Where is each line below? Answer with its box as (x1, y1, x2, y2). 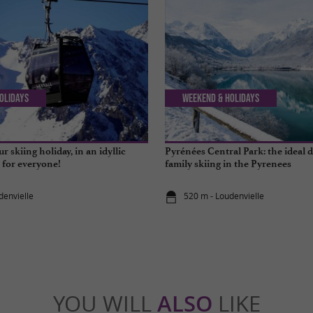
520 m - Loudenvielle (184, 190, 265, 203)
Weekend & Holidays (182, 92, 260, 105)
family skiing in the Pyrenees (165, 157, 291, 170)
